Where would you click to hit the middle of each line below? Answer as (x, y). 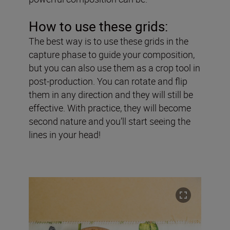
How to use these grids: (98, 26)
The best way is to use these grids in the (109, 41)
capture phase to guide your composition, (112, 54)
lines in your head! (65, 134)
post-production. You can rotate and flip (108, 81)
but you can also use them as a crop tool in (114, 68)
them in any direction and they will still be (111, 94)
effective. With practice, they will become (110, 108)
